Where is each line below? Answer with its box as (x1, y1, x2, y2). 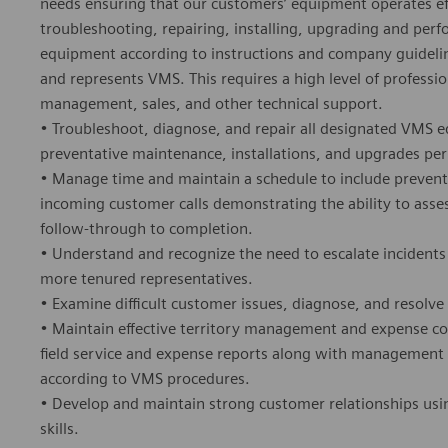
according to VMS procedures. (40, 369, 250, 389)
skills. (40, 419, 79, 439)
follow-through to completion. (40, 219, 253, 239)
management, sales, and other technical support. (40, 94, 383, 114)
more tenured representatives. (40, 269, 253, 289)
